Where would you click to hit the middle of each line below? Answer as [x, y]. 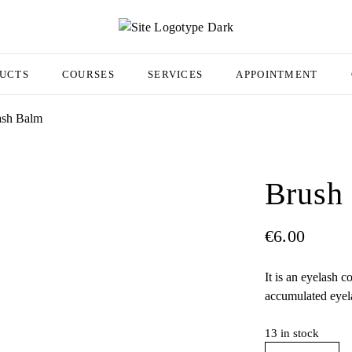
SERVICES [175, 74]
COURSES [88, 74]
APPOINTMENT [277, 74]
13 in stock [291, 333]
